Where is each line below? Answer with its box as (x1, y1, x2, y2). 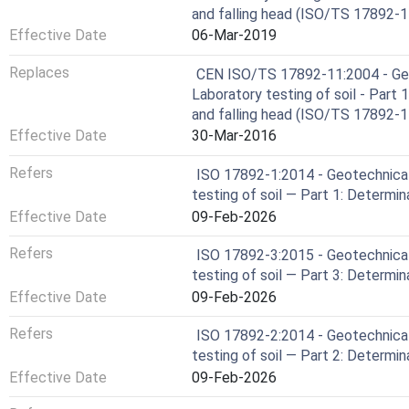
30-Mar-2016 (192, 127, 277, 145)
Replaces (9, 63, 69, 81)
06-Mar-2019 (192, 26, 277, 45)
